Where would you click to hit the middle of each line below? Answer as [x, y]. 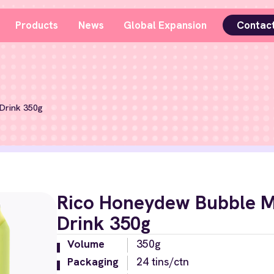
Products [36, 25]
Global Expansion [165, 25]
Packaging [93, 262]
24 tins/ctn [162, 262]
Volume [86, 244]
